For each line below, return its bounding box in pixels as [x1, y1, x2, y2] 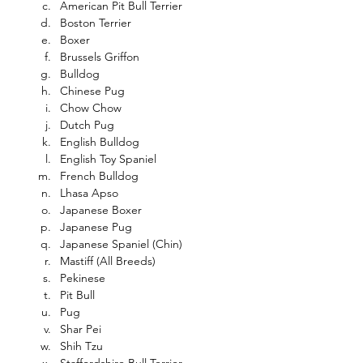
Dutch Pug [60, 117, 114, 133]
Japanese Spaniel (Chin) [60, 237, 182, 252]
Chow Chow [60, 100, 122, 116]
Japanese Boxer [60, 203, 142, 218]
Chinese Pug [60, 83, 125, 99]
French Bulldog [60, 169, 139, 184]
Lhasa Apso [60, 186, 118, 201]
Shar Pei [60, 322, 101, 337]
